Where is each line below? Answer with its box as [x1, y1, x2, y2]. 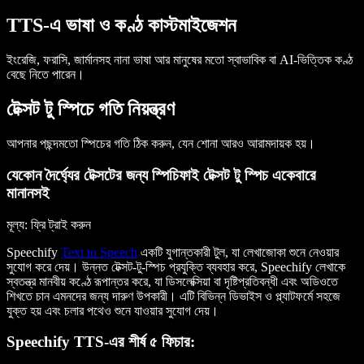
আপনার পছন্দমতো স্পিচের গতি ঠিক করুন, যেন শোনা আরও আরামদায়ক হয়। [6, 136, 315, 151]
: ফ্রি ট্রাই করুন [24, 217, 91, 232]
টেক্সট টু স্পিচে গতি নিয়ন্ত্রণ [6, 98, 175, 120]
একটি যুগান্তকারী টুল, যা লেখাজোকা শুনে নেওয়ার [137, 245, 339, 259]
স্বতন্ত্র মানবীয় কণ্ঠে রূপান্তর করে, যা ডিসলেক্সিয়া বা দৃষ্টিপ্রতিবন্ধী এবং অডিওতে [6, 274, 338, 288]
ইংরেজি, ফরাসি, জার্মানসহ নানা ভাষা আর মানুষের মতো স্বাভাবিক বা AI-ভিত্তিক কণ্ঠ [6, 53, 353, 67]
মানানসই [6, 184, 50, 201]
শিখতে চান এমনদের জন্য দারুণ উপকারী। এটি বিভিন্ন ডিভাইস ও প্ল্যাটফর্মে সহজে [6, 288, 340, 303]
